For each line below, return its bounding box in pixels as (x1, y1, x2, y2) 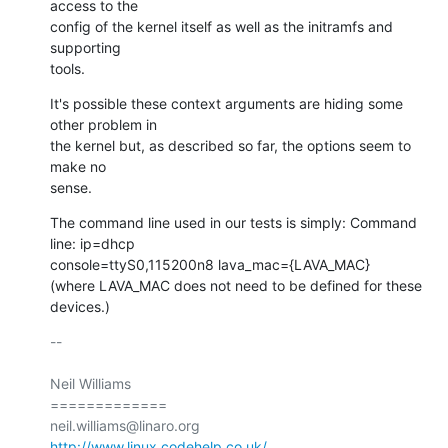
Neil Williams (50, 374, 131, 392)
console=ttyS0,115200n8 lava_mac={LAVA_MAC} (50, 255, 370, 273)
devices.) (50, 297, 110, 315)
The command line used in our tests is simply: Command (50, 213, 417, 231)
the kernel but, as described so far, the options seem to (50, 136, 411, 154)
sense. (50, 178, 92, 196)
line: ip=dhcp (50, 234, 135, 252)
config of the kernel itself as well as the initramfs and (50, 17, 393, 35)
